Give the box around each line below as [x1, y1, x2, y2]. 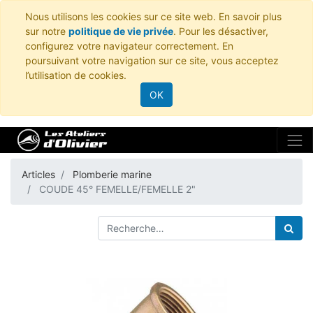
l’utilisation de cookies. [25, 69, 126, 81]
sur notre [25, 25, 68, 37]
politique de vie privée [68, 25, 173, 37]
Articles [22, 168, 55, 180]
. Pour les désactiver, [173, 25, 268, 37]
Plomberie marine [73, 168, 152, 180]
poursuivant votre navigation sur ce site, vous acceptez [25, 54, 279, 66]
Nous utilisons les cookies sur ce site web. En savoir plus [25, 10, 282, 22]
